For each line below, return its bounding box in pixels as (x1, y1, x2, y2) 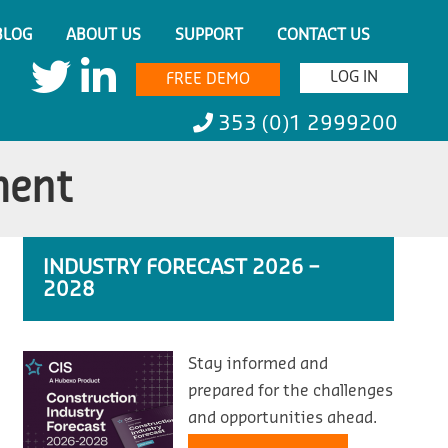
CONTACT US (277, 28, 371, 43)
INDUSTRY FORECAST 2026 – (43, 258, 320, 278)
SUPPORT (175, 28, 244, 43)
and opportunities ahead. (188, 410, 378, 426)
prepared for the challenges (188, 383, 394, 399)
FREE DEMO (166, 72, 250, 87)
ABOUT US (66, 28, 142, 43)
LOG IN (330, 70, 378, 85)
